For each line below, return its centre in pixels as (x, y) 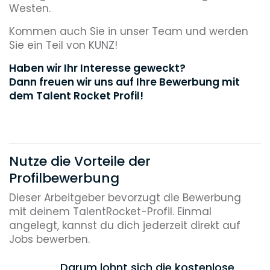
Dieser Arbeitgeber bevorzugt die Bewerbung (125, 198)
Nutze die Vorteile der (80, 161)
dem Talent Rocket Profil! (76, 96)
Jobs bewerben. (49, 239)
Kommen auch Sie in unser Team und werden (129, 31)
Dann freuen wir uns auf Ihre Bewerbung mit (124, 82)
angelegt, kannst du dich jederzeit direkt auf (125, 225)
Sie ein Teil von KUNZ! (63, 45)
